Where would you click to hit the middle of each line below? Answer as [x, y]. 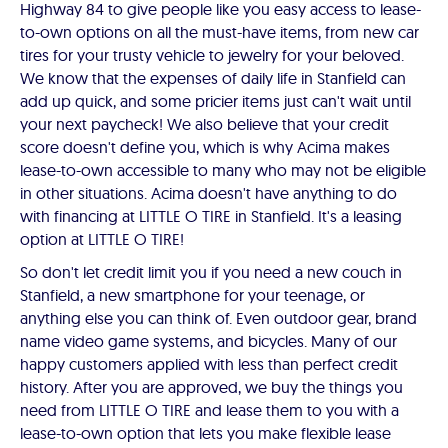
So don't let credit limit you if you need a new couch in [211, 272]
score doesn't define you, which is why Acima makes [205, 147]
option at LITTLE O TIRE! [102, 239]
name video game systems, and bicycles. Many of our [208, 341]
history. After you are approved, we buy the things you [211, 387]
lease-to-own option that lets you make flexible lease [205, 433]
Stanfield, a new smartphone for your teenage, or [192, 295]
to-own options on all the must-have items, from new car [219, 32]
